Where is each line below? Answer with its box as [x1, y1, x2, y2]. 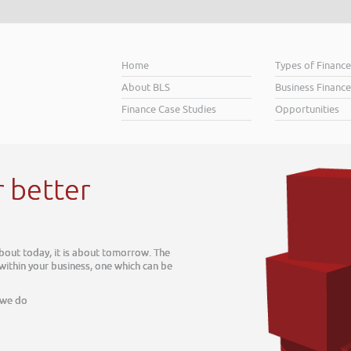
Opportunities [275, 103, 340, 116]
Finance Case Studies [121, 103, 216, 116]
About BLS [121, 81, 170, 94]
